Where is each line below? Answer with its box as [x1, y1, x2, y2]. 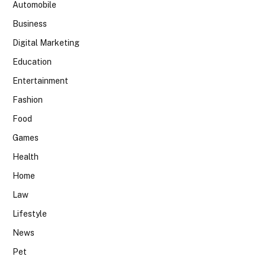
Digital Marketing [12, 37, 80, 47]
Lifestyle [12, 208, 47, 218]
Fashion [12, 94, 43, 104]
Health [12, 151, 39, 161]
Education [12, 56, 52, 66]
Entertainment [12, 75, 68, 85]
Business [12, 18, 47, 28]
